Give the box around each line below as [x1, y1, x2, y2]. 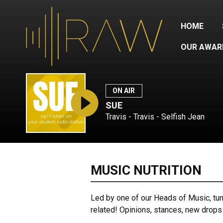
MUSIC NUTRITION [91, 162, 202, 178]
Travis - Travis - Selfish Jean [106, 111, 205, 121]
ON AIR [112, 86, 135, 95]
